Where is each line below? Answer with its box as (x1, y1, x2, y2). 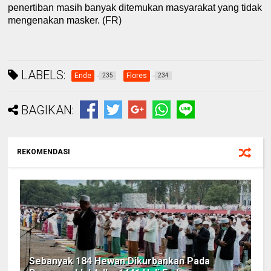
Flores (126, 71, 148, 80)
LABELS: (18, 67, 66, 82)
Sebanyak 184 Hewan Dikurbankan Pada (29, 255, 211, 267)
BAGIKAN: (21, 102, 74, 117)
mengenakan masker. (8, 15, 100, 25)
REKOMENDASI (17, 147, 71, 156)
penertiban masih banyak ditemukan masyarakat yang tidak (8, 2, 263, 13)
